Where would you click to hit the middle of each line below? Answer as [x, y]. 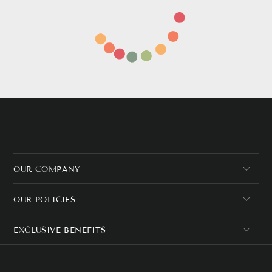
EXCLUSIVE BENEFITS [60, 230]
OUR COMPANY [47, 170]
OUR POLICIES [45, 200]
